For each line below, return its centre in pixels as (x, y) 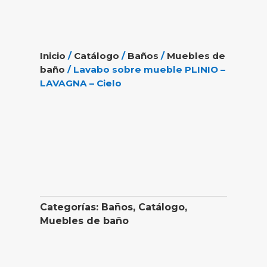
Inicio (53, 56)
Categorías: (71, 207)
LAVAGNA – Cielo (81, 83)
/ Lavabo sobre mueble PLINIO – (145, 70)
